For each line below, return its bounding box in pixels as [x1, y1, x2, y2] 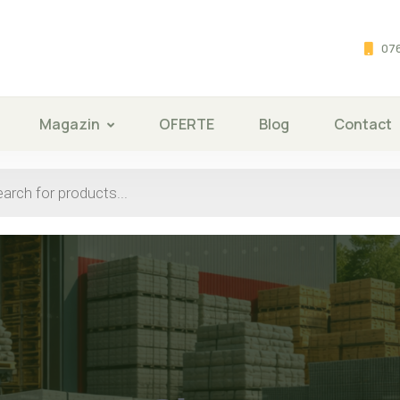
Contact [333, 114, 392, 134]
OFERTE [158, 114, 214, 134]
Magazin [38, 114, 100, 134]
